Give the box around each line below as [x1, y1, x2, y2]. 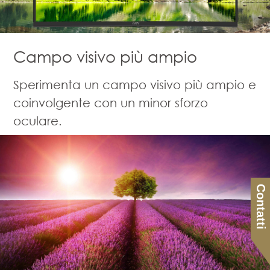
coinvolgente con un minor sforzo [13, 95, 209, 110]
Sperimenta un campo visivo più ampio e [13, 77, 257, 92]
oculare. [13, 113, 63, 128]
